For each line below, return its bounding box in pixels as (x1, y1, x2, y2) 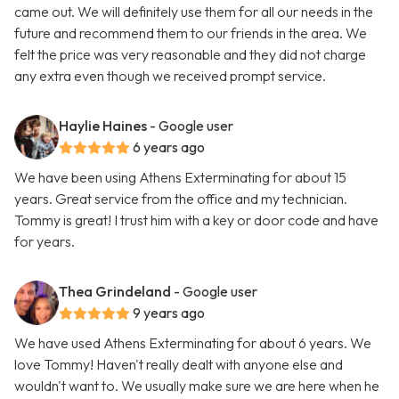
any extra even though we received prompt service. (14, 67, 326, 85)
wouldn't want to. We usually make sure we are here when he (14, 377, 379, 395)
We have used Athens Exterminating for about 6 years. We (14, 334, 371, 353)
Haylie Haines (59, 117, 147, 135)
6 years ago (133, 138, 205, 157)
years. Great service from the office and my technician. (14, 190, 347, 208)
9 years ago (133, 304, 205, 322)
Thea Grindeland (59, 282, 171, 301)
